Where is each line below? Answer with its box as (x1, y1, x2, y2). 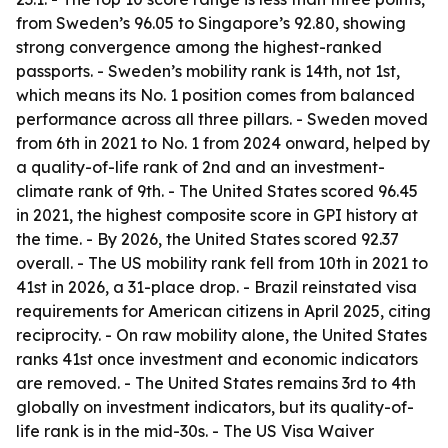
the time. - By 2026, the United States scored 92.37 (16, 229, 399, 249)
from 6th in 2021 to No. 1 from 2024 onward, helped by (16, 133, 430, 153)
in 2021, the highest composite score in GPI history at (16, 205, 418, 225)
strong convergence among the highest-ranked (16, 37, 382, 57)
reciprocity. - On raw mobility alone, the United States (16, 325, 427, 345)
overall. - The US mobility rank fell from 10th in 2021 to (16, 253, 428, 273)
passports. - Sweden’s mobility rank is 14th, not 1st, (16, 61, 400, 81)
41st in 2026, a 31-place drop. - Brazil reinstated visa (16, 277, 417, 297)
